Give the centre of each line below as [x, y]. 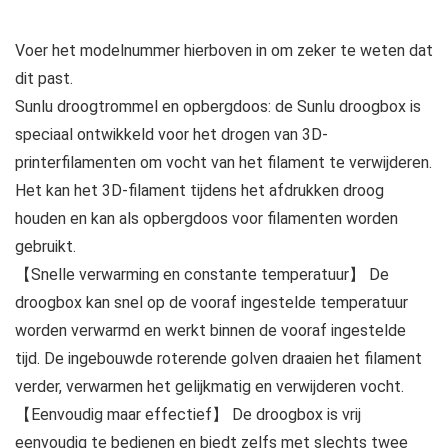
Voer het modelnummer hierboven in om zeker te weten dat [224, 50]
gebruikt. [45, 246]
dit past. [44, 78]
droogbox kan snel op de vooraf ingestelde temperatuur [211, 302]
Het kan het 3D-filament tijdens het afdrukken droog [199, 190]
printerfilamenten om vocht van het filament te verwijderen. [223, 162]
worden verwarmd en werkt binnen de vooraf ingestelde [210, 330]
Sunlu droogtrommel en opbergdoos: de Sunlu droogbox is [218, 106]
